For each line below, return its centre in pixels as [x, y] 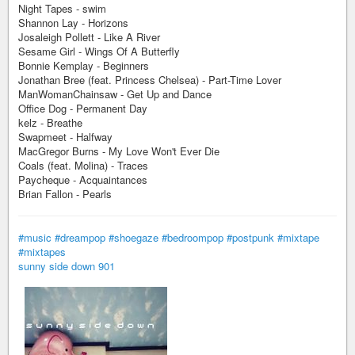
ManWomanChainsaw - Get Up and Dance [115, 94]
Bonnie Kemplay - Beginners [84, 65]
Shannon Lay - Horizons [73, 23]
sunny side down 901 [67, 266]
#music [35, 237]
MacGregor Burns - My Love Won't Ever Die [119, 151]
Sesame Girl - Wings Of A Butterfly [99, 51]
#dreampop [80, 237]
